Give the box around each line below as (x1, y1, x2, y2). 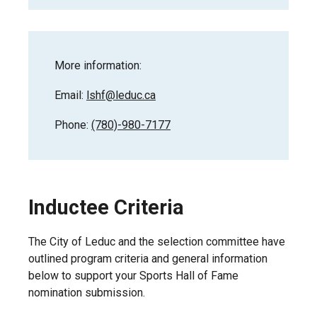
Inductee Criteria (28, 195, 184, 220)
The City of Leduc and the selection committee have (28, 235, 285, 249)
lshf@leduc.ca (86, 88, 156, 103)
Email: (54, 88, 86, 103)
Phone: (54, 118, 91, 132)
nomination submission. (28, 286, 145, 300)
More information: (54, 59, 142, 73)
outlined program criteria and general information (28, 252, 267, 266)
